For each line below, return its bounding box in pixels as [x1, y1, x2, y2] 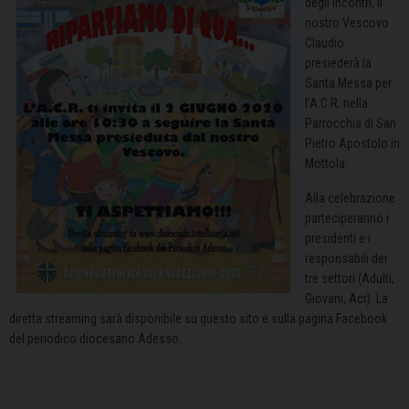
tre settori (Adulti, [305, 271, 394, 287]
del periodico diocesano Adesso [9, 331, 179, 347]
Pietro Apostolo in [305, 136, 400, 152]
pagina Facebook [299, 311, 387, 327]
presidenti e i [305, 231, 371, 246]
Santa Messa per [305, 76, 392, 91]
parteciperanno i [305, 211, 389, 226]
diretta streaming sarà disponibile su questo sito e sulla [9, 311, 299, 327]
